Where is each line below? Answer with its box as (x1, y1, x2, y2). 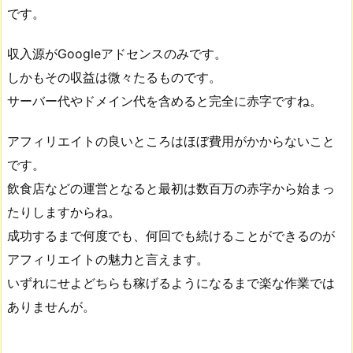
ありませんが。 (7, 299, 95, 314)
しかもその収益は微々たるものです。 (7, 69, 221, 86)
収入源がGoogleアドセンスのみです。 (7, 46, 227, 62)
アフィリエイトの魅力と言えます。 (7, 251, 209, 267)
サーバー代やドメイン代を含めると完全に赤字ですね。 (7, 93, 322, 110)
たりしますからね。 (7, 204, 121, 220)
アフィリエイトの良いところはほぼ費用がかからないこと (7, 133, 335, 149)
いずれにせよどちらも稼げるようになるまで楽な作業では (7, 275, 335, 291)
